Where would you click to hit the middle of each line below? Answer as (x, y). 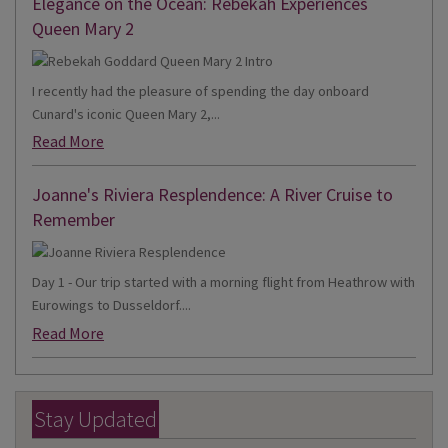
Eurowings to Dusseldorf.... (111, 305)
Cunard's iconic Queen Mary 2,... (126, 113)
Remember (73, 220)
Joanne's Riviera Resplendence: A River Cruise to (212, 195)
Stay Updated (95, 418)
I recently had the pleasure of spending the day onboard (200, 90)
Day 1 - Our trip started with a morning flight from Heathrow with (223, 282)
